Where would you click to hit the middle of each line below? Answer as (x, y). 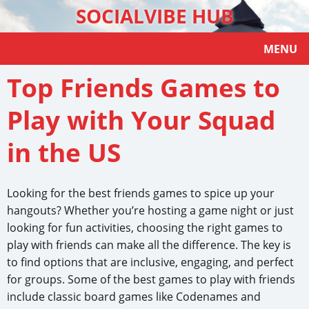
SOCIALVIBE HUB (154, 17)
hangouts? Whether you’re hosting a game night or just (150, 211)
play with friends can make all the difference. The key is (149, 245)
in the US (64, 153)
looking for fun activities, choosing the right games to (145, 228)
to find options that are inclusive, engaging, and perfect (150, 262)
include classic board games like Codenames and (134, 297)
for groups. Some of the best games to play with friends (151, 280)
